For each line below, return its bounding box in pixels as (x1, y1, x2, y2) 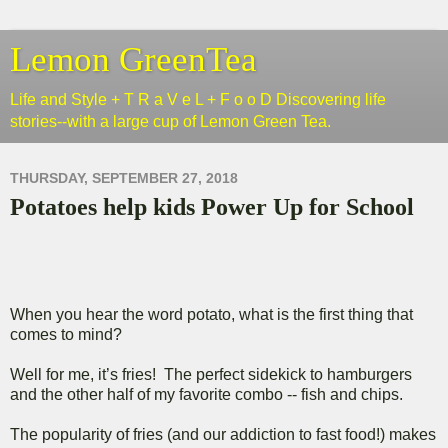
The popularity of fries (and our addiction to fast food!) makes (10, 426, 436, 444)
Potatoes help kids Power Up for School (10, 193, 414, 221)
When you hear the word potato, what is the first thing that (10, 306, 413, 324)
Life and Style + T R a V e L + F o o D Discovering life (10, 91, 386, 108)
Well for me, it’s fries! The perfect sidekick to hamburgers (10, 366, 412, 384)
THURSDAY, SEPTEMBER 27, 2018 (10, 170, 238, 187)
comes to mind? (10, 326, 122, 344)
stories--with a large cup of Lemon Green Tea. (10, 113, 331, 130)
